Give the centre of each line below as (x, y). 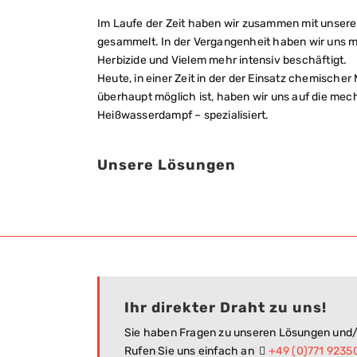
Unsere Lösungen (167, 165)
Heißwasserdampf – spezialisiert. (183, 115)
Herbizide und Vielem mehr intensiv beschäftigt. (222, 60)
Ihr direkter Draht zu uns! (226, 308)
